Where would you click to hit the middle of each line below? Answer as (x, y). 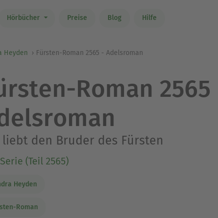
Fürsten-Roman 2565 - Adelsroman (90, 53)
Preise (77, 18)
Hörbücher (24, 18)
